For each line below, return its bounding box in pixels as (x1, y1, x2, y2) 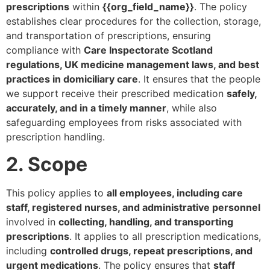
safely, (227, 87, 257, 100)
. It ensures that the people (138, 73, 260, 86)
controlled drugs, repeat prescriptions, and (50, 244, 253, 257)
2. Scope (6, 152, 87, 176)
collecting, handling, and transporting (58, 215, 233, 228)
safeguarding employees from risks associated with (6, 116, 242, 129)
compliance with (6, 44, 84, 57)
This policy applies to (6, 186, 107, 199)
